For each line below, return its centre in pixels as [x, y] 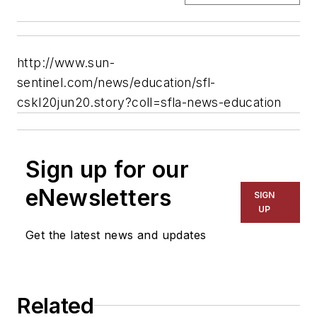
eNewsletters [99, 197]
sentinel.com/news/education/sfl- [116, 82]
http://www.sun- [66, 62]
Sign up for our [107, 169]
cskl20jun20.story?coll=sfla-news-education [149, 102]
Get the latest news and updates [116, 235]
